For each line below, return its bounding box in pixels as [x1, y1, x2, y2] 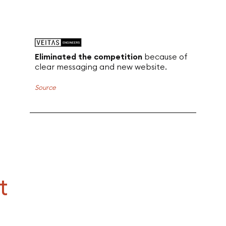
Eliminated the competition [34, 51, 142, 62]
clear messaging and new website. [34, 62, 167, 72]
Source [34, 83, 56, 91]
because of [144, 51, 188, 62]
